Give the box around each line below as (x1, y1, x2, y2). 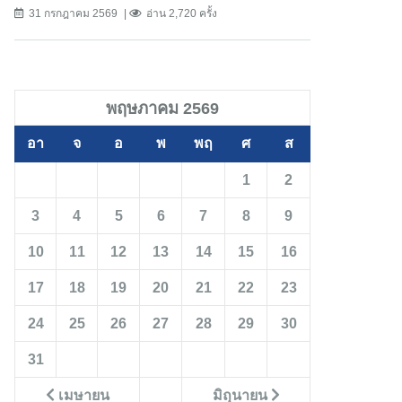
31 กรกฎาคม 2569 (29, 7, 118, 21)
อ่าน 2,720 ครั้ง (146, 7, 217, 21)
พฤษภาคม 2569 (106, 99, 219, 118)
